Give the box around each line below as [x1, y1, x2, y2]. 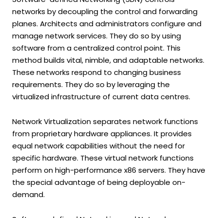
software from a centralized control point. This [12, 42, 181, 53]
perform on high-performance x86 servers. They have [12, 165, 205, 176]
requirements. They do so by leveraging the [12, 79, 170, 90]
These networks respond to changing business [12, 67, 181, 77]
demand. [12, 189, 45, 200]
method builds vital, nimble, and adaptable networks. [12, 54, 204, 65]
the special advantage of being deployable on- [12, 177, 185, 188]
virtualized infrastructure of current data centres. [12, 91, 190, 102]
